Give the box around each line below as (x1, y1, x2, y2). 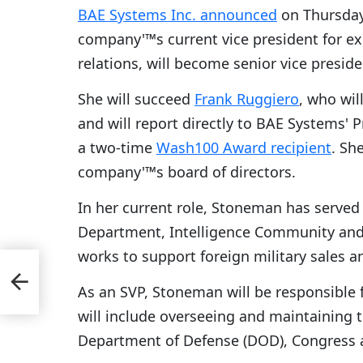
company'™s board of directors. (78, 162, 296, 182)
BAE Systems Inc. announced (78, 5, 277, 25)
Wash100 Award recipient (156, 138, 331, 158)
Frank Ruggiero (194, 89, 299, 109)
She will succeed (78, 89, 194, 109)
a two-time (78, 138, 156, 158)
